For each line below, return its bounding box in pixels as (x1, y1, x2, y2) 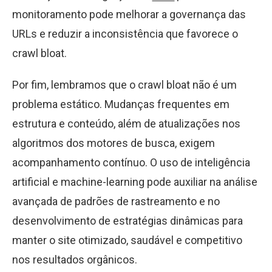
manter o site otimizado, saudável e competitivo (12, 234, 242, 246)
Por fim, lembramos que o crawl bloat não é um (12, 78, 237, 91)
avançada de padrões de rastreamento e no (12, 195, 220, 208)
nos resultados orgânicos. (12, 253, 137, 266)
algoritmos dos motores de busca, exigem (12, 137, 215, 149)
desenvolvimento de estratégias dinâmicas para (12, 214, 243, 227)
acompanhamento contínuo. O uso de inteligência (12, 156, 250, 169)
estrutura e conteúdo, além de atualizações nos (12, 117, 240, 130)
